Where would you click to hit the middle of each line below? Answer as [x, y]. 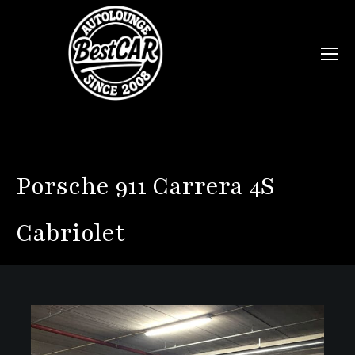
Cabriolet [71, 233]
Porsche [63, 186]
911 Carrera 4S [192, 186]
